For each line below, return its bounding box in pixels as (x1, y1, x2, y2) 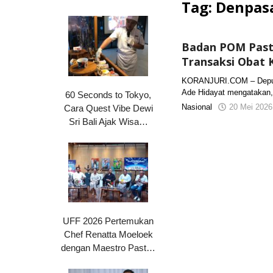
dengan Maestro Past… (61, 243, 156, 253)
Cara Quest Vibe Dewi (63, 102, 153, 113)
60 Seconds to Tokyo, (65, 89, 152, 100)
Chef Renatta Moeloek (63, 229, 153, 240)
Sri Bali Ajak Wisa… (68, 116, 148, 127)
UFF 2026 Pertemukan (63, 216, 154, 227)
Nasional (182, 102, 213, 112)
